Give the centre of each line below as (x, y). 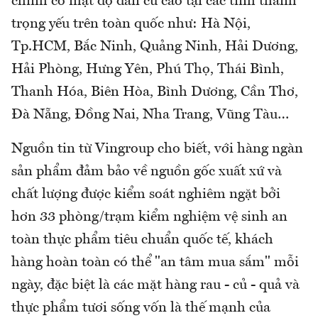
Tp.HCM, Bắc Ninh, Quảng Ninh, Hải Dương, (155, 47)
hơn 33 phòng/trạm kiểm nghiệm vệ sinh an (149, 218)
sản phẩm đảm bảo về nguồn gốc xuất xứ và (147, 172)
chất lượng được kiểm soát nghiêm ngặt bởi (146, 195)
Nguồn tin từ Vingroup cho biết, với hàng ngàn (157, 149)
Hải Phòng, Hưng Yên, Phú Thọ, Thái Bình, (148, 70)
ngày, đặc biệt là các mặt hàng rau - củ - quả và (155, 286)
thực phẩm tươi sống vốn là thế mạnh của (141, 308)
